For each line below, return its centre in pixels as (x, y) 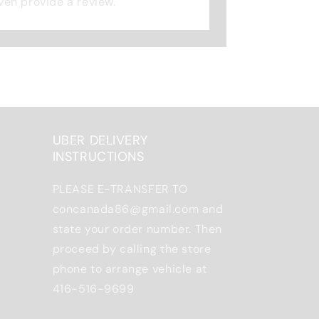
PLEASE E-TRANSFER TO (120, 189)
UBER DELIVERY (100, 140)
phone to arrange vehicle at (130, 269)
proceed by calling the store (132, 249)
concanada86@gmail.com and (138, 209)
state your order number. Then (137, 229)
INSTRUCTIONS (98, 157)
